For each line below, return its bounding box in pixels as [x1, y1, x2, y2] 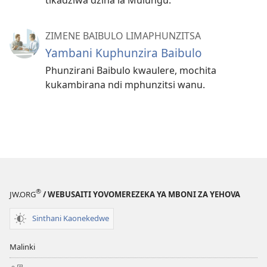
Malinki [10, 241, 35, 252]
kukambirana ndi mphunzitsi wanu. [45, 77, 205, 91]
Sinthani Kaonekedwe [32, 213, 109, 224]
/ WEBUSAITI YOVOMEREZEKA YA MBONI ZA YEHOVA [41, 188, 240, 200]
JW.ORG [10, 188, 36, 200]
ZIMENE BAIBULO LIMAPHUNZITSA [45, 29, 201, 42]
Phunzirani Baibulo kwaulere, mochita [45, 63, 216, 77]
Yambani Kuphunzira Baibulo [45, 44, 202, 61]
